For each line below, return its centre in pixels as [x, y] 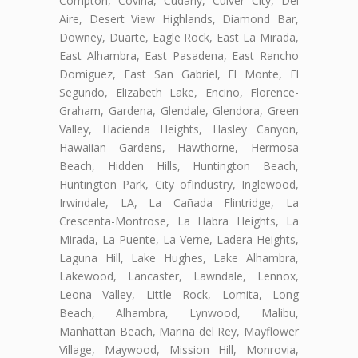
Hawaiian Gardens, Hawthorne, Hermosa [179, 147]
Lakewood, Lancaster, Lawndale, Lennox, [179, 276]
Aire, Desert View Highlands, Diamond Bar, [179, 18]
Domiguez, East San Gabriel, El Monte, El [179, 74]
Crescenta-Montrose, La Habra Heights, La [179, 221]
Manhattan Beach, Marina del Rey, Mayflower [179, 331]
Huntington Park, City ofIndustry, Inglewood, [179, 184]
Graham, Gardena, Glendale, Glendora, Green [179, 110]
